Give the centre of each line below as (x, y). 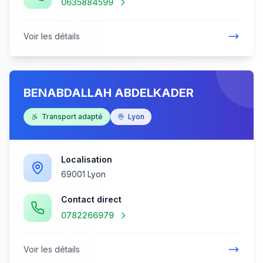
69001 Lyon (83, 174)
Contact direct (91, 199)
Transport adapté (72, 117)
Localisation (87, 159)
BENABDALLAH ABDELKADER (109, 93)
